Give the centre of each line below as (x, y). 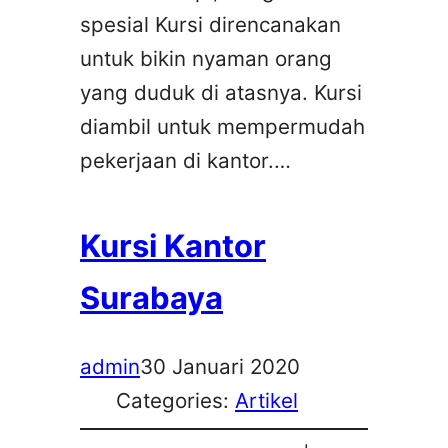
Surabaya (151, 297)
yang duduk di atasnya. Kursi (221, 93)
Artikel (266, 400)
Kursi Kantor (173, 245)
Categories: (175, 400)
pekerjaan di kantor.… (185, 161)
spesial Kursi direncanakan (210, 25)
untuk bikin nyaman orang (206, 59)
